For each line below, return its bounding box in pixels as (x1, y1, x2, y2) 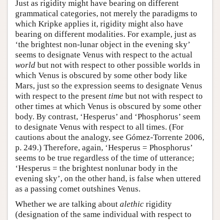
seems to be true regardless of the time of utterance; (15, 153, 194, 163)
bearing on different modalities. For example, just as (15, 29, 196, 39)
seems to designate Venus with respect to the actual (15, 50, 192, 60)
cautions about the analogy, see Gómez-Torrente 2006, (15, 133, 204, 142)
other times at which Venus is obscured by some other (15, 102, 201, 111)
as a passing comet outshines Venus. (15, 184, 140, 194)
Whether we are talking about (15, 199, 120, 209)
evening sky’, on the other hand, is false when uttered (15, 174, 201, 184)
